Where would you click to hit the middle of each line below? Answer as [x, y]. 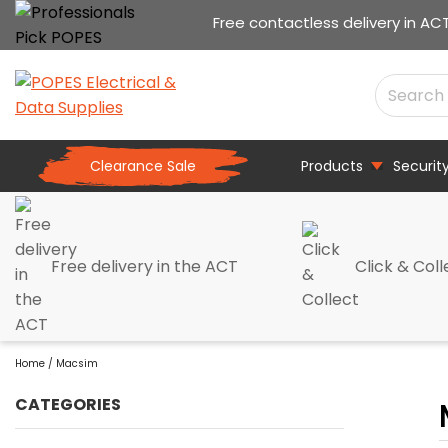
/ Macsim [71, 363]
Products [332, 166]
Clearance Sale [143, 166]
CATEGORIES [68, 404]
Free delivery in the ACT [144, 266]
